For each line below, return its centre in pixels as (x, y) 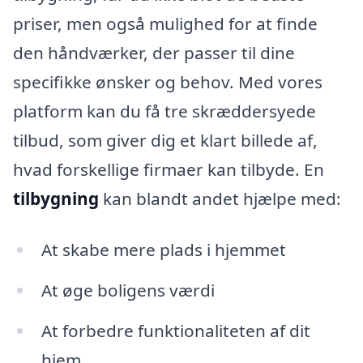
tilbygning (56, 198)
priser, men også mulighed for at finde (165, 23)
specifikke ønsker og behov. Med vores (168, 81)
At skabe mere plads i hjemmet (163, 250)
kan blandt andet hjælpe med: (220, 198)
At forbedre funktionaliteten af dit (175, 331)
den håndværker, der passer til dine (154, 52)
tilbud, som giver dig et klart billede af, (165, 140)
